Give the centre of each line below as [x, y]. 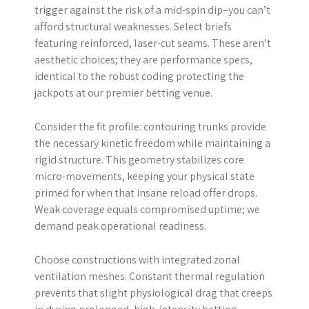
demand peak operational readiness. [120, 226]
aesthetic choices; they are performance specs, [143, 59]
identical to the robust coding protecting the [139, 76]
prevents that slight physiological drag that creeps [153, 292]
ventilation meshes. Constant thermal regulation [150, 276]
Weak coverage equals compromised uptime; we [147, 209]
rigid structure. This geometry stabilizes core [139, 159]
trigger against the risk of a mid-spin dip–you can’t [152, 10]
